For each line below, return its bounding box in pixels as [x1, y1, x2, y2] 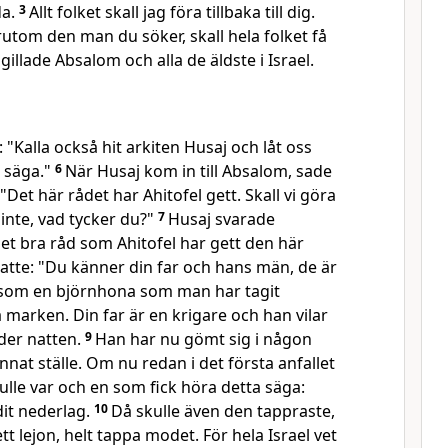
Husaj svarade [168, 208, 275, 230]
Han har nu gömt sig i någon [95, 328, 312, 350]
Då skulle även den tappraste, [111, 400, 335, 422]
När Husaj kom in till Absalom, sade [65, 160, 332, 182]
